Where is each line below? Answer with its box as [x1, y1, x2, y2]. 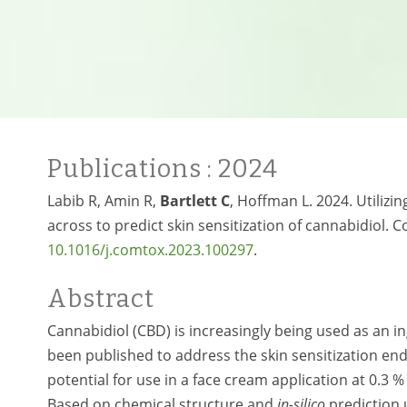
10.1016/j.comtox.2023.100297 [47, 240, 253, 260]
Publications [47, 154, 207, 184]
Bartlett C [160, 191, 230, 211]
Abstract [47, 284, 154, 313]
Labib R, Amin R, [47, 191, 160, 211]
